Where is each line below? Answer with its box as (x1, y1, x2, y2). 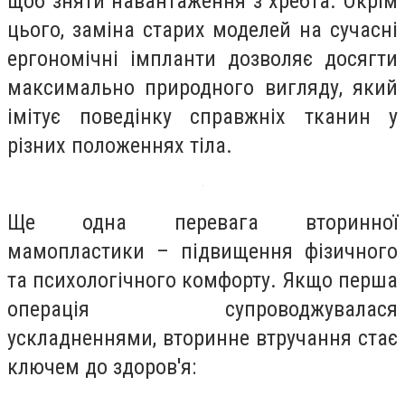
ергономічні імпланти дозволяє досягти (7, 45, 398, 71)
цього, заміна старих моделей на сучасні (7, 16, 398, 42)
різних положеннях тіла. (7, 132, 238, 158)
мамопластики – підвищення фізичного (7, 239, 398, 265)
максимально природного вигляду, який (7, 74, 398, 100)
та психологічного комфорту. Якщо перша (7, 268, 398, 294)
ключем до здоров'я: (7, 354, 196, 381)
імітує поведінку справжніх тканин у (7, 103, 398, 129)
